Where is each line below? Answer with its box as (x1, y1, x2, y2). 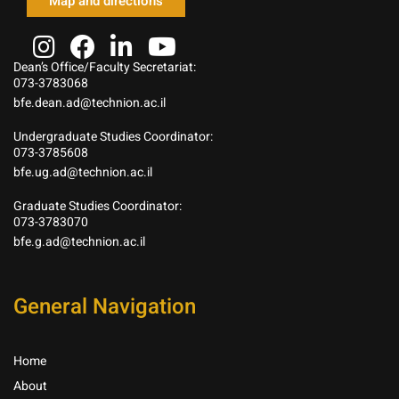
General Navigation (13, 290, 196, 322)
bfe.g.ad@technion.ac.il (13, 232, 145, 251)
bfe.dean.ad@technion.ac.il (13, 93, 166, 112)
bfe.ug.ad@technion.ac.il (13, 162, 152, 182)
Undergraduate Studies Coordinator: (13, 126, 213, 146)
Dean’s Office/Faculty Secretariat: (13, 57, 196, 77)
